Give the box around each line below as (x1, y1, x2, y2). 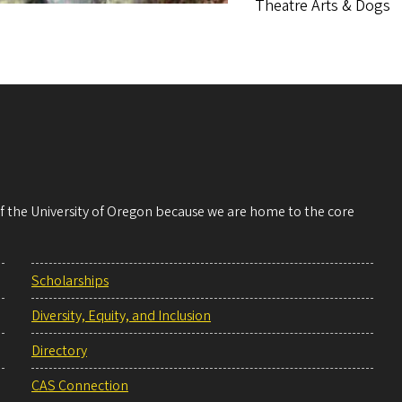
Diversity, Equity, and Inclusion (31, 306, 211, 327)
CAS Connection (31, 376, 128, 397)
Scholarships (31, 271, 109, 292)
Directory (31, 341, 87, 362)
